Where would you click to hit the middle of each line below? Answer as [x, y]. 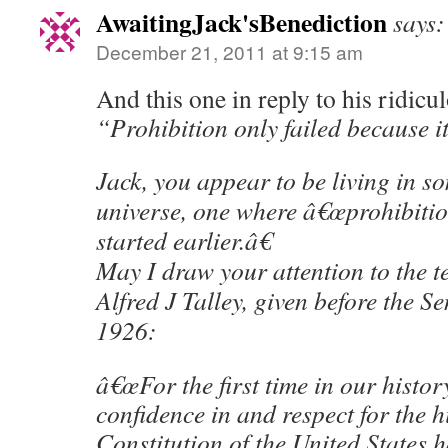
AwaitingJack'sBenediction [241, 22]
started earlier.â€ [183, 240]
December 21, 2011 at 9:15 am [229, 51]
